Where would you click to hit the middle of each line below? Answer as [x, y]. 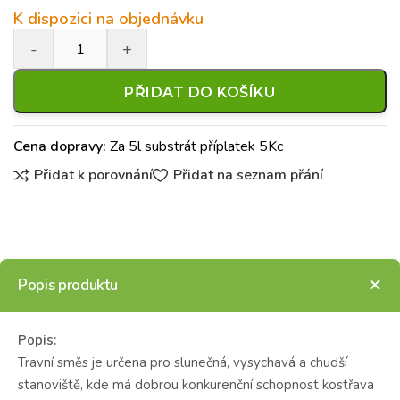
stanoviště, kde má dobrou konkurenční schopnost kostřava [196, 384]
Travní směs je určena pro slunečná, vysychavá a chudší [183, 362]
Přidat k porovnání [94, 175]
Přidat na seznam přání [248, 175]
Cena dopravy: [60, 146]
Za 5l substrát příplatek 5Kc [195, 146]
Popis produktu [68, 285]
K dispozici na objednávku [108, 19]
